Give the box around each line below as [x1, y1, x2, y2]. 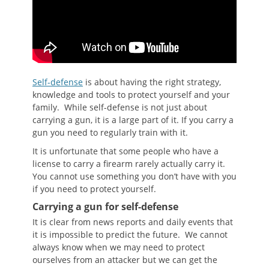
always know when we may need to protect [32, 241, 205, 253]
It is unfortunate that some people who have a [32, 145, 219, 157]
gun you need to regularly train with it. [32, 127, 188, 139]
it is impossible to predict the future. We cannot [32, 229, 228, 241]
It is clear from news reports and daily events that [32, 216, 233, 228]
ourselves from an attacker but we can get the [32, 254, 217, 266]
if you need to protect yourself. [32, 183, 156, 195]
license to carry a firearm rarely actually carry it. [32, 158, 228, 170]
